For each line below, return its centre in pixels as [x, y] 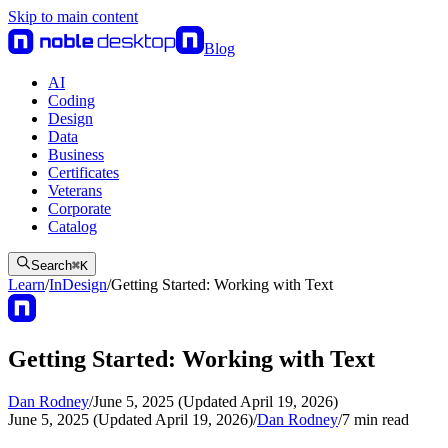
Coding [71, 100]
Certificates [83, 172]
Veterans [75, 190]
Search [51, 265]
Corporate [79, 208]
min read [379, 419]
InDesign [78, 284]
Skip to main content [73, 16]
